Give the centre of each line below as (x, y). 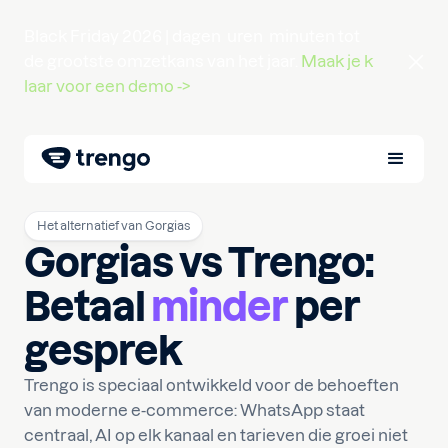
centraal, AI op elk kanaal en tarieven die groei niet (216, 435)
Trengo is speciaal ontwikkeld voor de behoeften (211, 385)
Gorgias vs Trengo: (198, 263)
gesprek (103, 351)
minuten (300, 36)
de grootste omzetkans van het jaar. (162, 61)
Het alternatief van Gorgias (113, 225)
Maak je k (337, 61)
